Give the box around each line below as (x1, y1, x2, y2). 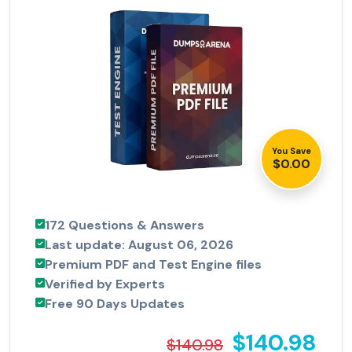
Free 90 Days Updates (45, 295, 185, 313)
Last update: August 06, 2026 (45, 236, 233, 254)
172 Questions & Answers (45, 217, 204, 234)
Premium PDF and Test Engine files (45, 256, 262, 273)
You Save (272, 145, 311, 157)
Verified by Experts (45, 276, 165, 293)
